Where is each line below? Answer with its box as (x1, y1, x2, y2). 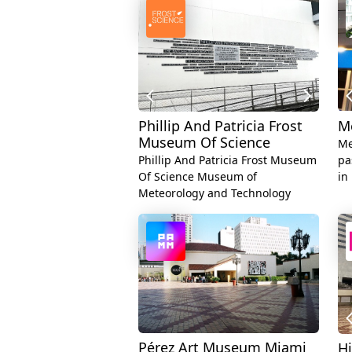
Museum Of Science (138, 132, 270, 152)
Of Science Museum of (138, 168, 257, 184)
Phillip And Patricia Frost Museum (138, 152, 317, 167)
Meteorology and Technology (138, 185, 291, 200)
